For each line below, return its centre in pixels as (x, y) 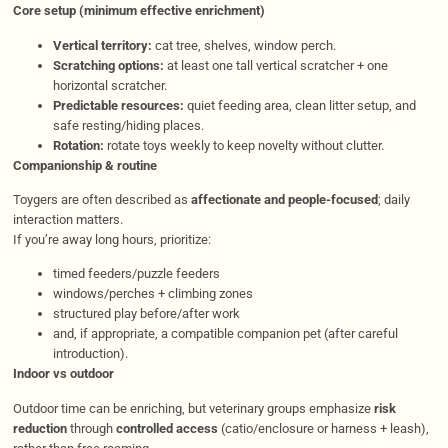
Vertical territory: (102, 45)
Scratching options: (108, 65)
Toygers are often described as (101, 200)
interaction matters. (67, 220)
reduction (39, 428)
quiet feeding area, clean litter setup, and (299, 105)
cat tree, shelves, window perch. (243, 45)
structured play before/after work (146, 314)
